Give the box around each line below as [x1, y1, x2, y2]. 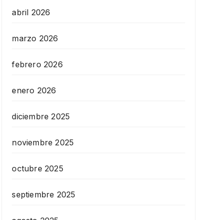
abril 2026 [12, 7, 51, 18]
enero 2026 [12, 85, 56, 96]
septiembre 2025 [12, 190, 76, 200]
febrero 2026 [12, 59, 63, 70]
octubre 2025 [12, 164, 63, 174]
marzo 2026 [12, 33, 58, 44]
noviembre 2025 [12, 137, 74, 148]
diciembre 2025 [12, 111, 70, 122]
